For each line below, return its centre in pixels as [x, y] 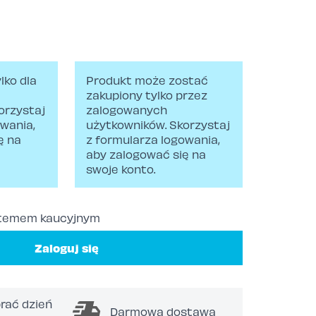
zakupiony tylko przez [147, 95]
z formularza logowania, [153, 139]
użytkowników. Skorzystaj [158, 124]
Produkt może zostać [147, 80]
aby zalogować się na [146, 154]
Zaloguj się [66, 248]
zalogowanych [127, 110]
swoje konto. [121, 169]
